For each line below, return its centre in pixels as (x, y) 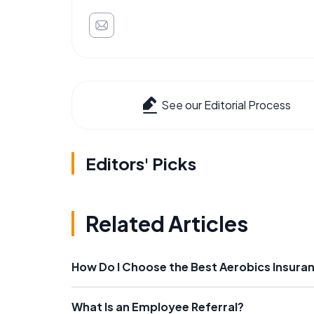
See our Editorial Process (226, 105)
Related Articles (167, 224)
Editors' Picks (141, 163)
